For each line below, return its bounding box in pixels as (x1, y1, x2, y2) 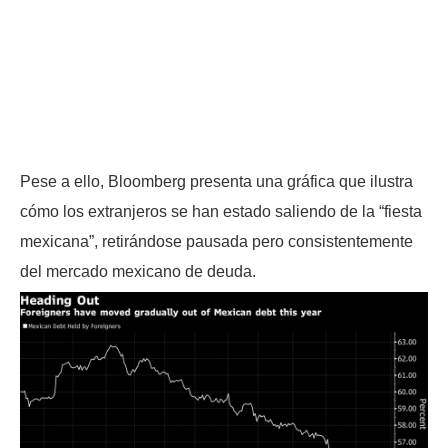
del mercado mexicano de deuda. (20, 263, 256, 281)
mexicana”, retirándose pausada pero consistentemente (20, 233, 413, 251)
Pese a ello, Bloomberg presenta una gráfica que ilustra (20, 173, 413, 191)
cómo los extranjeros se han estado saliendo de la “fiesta (20, 203, 422, 221)
